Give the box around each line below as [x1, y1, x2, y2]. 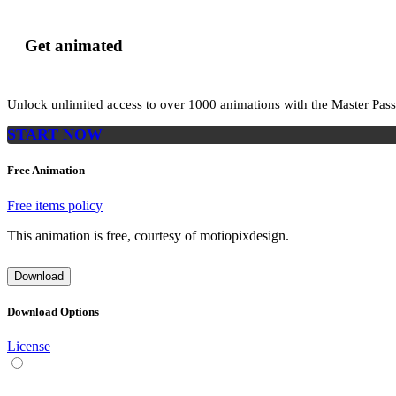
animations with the [220, 97, 331, 112]
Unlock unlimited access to [7, 97, 160, 112]
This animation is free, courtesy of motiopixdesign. [7, 227, 289, 243]
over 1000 [160, 97, 220, 112]
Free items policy [7, 197, 103, 213]
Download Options [7, 304, 99, 318]
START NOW [7, 126, 103, 144]
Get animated [25, 35, 123, 55]
